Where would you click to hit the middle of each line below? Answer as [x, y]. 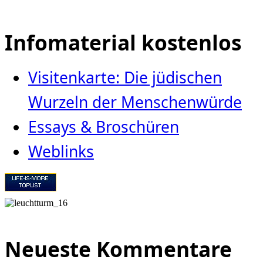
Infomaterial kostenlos [123, 42]
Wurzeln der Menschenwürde [135, 102]
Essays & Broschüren [104, 127]
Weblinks [61, 151]
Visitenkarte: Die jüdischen [125, 77]
